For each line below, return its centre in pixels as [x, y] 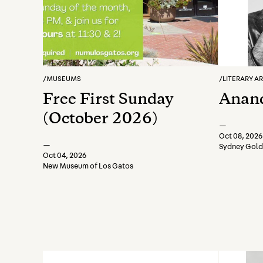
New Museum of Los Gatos [88, 166]
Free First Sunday [108, 100]
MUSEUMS [64, 79]
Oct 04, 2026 [65, 156]
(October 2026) [100, 120]
